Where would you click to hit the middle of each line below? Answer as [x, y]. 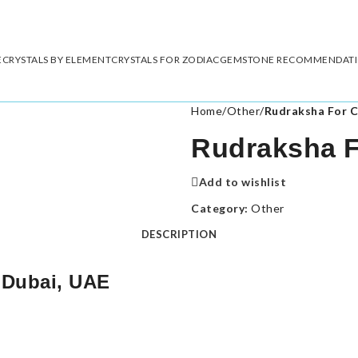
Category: [220, 208]
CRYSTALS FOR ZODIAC [165, 59]
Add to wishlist [242, 181]
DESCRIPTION [179, 234]
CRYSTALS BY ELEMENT [57, 59]
